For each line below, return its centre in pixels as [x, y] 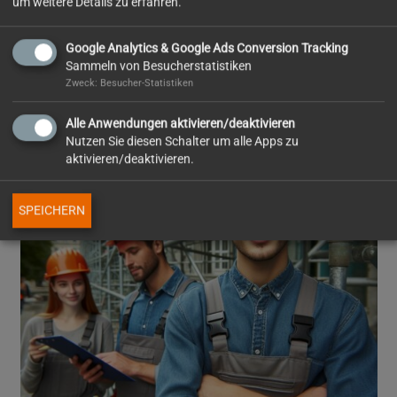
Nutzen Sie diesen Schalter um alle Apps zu [182, 140]
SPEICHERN [52, 210]
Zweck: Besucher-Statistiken [129, 83]
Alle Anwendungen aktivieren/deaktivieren [180, 123]
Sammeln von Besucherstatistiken [159, 66]
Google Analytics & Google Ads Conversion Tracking [207, 48]
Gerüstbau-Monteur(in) [86, 101]
